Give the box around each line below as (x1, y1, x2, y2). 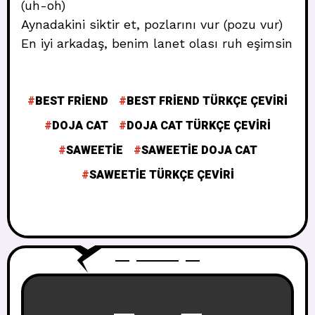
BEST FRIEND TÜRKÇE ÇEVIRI (127, 93, 288, 110)
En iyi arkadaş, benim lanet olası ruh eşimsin (21, 36, 292, 51)
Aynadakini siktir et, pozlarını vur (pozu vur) (21, 17, 283, 32)
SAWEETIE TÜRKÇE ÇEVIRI (89, 167, 234, 184)
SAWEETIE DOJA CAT (141, 142, 257, 159)
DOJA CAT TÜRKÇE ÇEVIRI (127, 117, 271, 134)
